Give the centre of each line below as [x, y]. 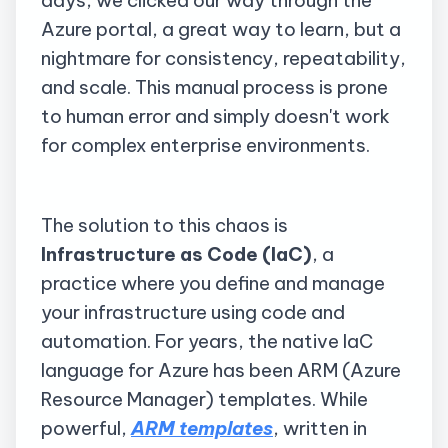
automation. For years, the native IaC [207, 340]
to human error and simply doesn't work [215, 116]
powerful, [86, 427]
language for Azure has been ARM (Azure [221, 369]
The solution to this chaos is [164, 224]
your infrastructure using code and [193, 311]
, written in [320, 427]
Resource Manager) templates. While [204, 398]
